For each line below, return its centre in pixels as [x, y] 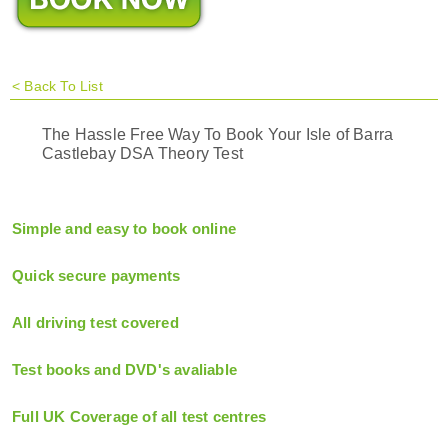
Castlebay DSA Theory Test [142, 154]
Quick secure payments [96, 276]
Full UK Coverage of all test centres [139, 417]
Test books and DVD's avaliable [124, 370]
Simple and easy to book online [124, 229]
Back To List [63, 86]
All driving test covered [95, 323]
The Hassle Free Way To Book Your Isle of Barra [218, 135]
